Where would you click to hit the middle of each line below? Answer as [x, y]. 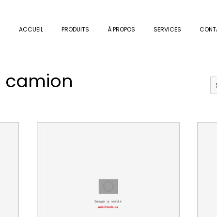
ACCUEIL [31, 29]
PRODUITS [75, 29]
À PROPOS [121, 29]
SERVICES [167, 29]
